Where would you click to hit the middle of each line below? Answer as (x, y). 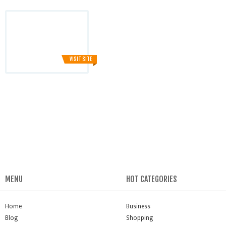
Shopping (139, 218)
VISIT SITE (81, 59)
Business (138, 206)
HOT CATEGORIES (152, 179)
